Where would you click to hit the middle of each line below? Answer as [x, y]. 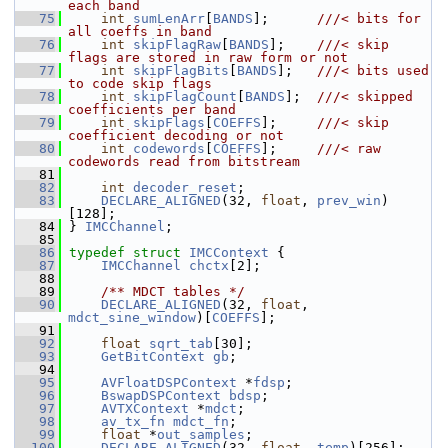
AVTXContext [145, 408]
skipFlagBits [181, 70]
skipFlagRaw [177, 44]
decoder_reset [185, 187]
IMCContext [229, 252]
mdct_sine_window [132, 317]
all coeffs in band [140, 31]
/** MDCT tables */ [157, 291]
